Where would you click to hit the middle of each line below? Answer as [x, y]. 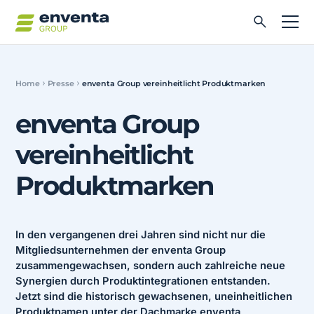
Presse [61, 83]
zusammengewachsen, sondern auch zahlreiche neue [151, 266]
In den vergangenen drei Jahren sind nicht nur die [141, 235]
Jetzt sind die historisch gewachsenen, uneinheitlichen [154, 297]
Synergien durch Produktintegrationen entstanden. [143, 281]
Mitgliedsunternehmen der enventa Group [121, 251]
